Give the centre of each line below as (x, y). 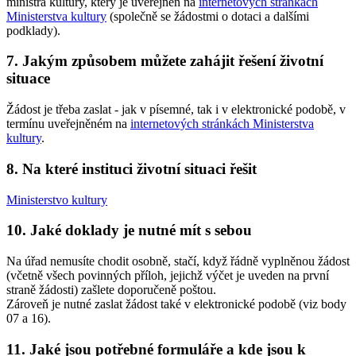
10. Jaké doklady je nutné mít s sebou (129, 230)
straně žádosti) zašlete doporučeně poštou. (111, 289)
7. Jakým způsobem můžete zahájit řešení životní (165, 61)
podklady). (33, 30)
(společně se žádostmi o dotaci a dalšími (208, 16)
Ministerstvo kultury (57, 199)
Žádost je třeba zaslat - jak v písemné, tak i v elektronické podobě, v (176, 110)
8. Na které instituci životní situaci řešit (132, 168)
